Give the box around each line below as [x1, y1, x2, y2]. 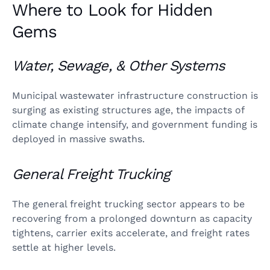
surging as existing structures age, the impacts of [12, 104, 244, 116]
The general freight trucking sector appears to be [12, 198, 245, 210]
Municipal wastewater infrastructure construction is [12, 89, 258, 101]
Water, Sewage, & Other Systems [12, 57, 225, 74]
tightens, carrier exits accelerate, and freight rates [12, 227, 250, 239]
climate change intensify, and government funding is [12, 118, 257, 130]
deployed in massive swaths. [12, 133, 145, 145]
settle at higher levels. [12, 241, 122, 253]
